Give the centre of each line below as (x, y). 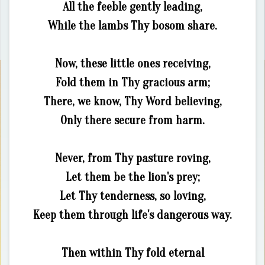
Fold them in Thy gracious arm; (132, 83)
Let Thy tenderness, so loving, (132, 196)
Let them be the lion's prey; (132, 177)
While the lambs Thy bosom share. (132, 26)
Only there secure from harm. (132, 120)
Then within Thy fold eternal (132, 253)
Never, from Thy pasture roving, (132, 158)
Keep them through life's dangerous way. (132, 215)
